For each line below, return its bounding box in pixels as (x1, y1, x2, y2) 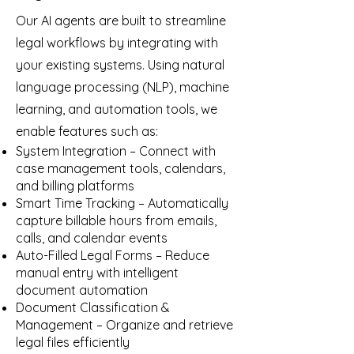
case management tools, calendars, (16, 160, 225, 176)
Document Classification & (16, 299, 170, 315)
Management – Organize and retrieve (16, 317, 233, 333)
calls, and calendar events (16, 230, 168, 246)
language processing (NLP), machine (16, 79, 229, 95)
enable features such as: (16, 123, 158, 139)
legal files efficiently (16, 334, 130, 350)
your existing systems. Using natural (16, 57, 224, 73)
